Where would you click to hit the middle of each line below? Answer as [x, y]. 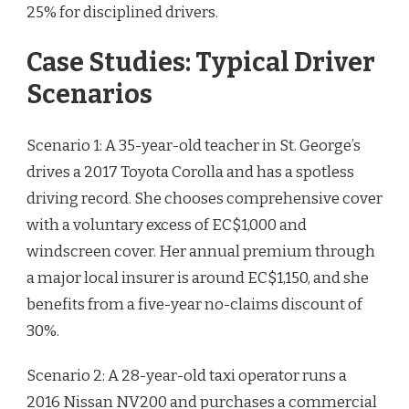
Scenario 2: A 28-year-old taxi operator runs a [187, 375]
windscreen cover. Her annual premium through [201, 251]
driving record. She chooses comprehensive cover [204, 198]
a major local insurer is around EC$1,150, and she [198, 278]
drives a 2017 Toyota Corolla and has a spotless [190, 172]
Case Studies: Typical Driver [201, 63]
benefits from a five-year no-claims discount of [194, 304]
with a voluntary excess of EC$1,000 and [167, 225]
